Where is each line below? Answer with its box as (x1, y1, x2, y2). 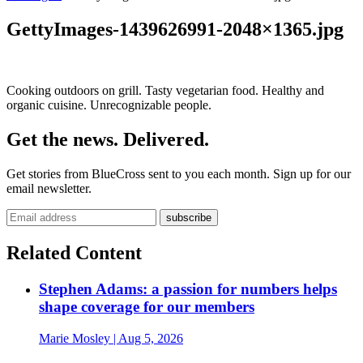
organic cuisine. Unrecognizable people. (6, 98, 211, 113)
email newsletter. (6, 181, 92, 196)
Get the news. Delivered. (6, 129, 209, 151)
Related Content (6, 242, 142, 264)
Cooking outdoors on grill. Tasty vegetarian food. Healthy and (6, 83, 324, 98)
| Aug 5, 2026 (110, 331, 183, 345)
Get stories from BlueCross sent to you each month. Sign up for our (6, 167, 351, 181)
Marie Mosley (39, 331, 110, 345)
